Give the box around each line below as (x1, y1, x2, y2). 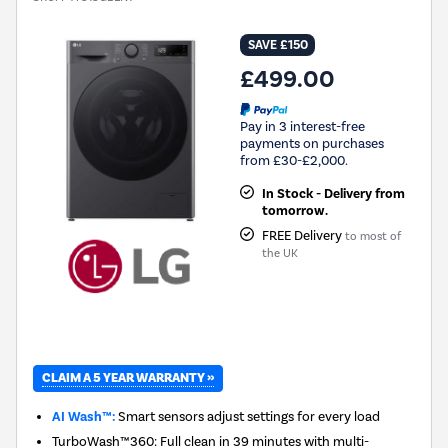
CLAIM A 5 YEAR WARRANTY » (42, 370, 214, 387)
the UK (261, 246, 298, 261)
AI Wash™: (52, 408, 116, 426)
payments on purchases (240, 135, 384, 152)
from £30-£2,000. (240, 152, 348, 169)
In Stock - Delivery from (261, 185, 405, 203)
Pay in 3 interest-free (240, 118, 365, 135)
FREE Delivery (261, 227, 345, 244)
